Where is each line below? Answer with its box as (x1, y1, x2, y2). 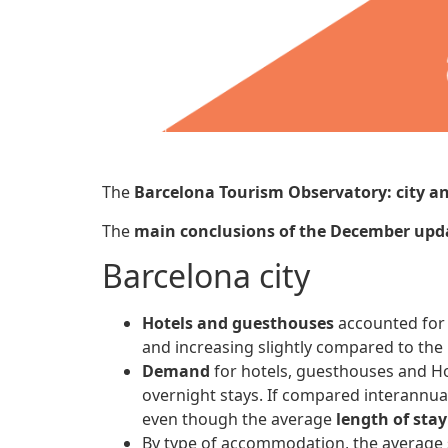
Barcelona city (102, 254, 310, 298)
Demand (142, 360, 210, 383)
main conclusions (134, 219, 275, 242)
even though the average (142, 408, 336, 431)
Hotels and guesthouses (142, 312, 334, 335)
